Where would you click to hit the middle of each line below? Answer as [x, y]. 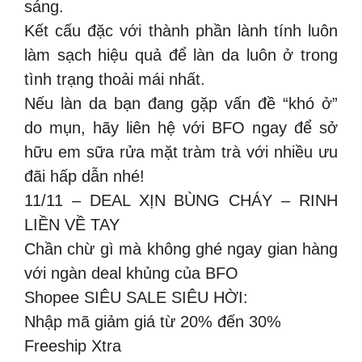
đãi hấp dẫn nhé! [84, 176]
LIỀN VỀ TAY [72, 224]
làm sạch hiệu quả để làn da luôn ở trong [181, 55]
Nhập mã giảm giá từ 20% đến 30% [153, 321]
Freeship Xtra [73, 345]
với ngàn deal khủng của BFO [131, 273]
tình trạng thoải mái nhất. [115, 79]
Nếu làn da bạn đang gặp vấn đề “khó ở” [181, 103]
